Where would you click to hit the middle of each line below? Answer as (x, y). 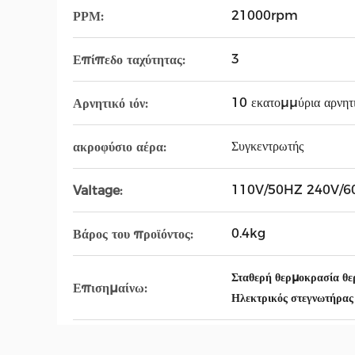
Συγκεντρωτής (267, 146)
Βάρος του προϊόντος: (133, 234)
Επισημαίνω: (110, 288)
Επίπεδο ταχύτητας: (129, 59)
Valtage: (97, 190)
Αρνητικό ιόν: (110, 103)
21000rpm (265, 15)
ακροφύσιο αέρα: (119, 147)
